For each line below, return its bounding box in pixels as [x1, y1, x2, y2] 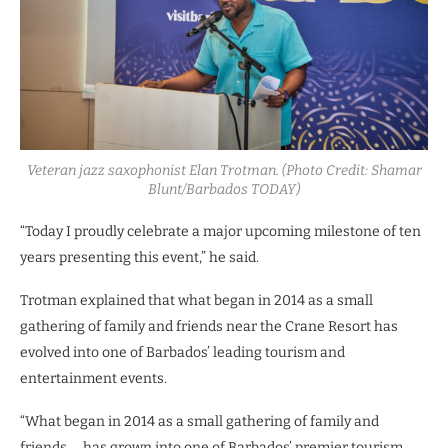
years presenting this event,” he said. [20, 248, 259, 266]
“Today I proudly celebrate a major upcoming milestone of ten [20, 222, 421, 240]
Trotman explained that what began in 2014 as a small [20, 291, 373, 309]
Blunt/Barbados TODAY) [148, 180, 300, 198]
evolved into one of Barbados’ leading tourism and [20, 343, 345, 361]
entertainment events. [20, 369, 167, 387]
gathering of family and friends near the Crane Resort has [20, 317, 398, 335]
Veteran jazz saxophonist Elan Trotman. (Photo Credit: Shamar [26, 161, 422, 179]
